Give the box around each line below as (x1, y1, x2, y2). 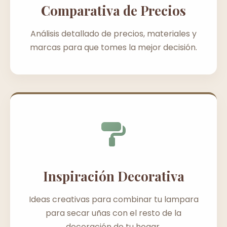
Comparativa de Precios (41, 1, 186, 19)
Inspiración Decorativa (43, 167, 184, 184)
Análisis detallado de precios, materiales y (30, 27, 197, 40)
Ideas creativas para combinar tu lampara (28, 193, 199, 205)
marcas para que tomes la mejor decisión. (30, 41, 197, 53)
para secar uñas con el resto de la (46, 207, 181, 219)
